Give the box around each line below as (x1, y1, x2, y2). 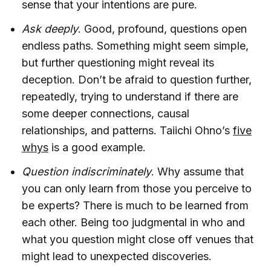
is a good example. (48, 140, 146, 154)
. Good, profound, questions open (78, 22, 247, 35)
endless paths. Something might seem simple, (22, 39, 249, 52)
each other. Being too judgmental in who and (22, 215, 245, 229)
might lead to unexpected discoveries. (22, 249, 212, 263)
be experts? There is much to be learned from (22, 198, 249, 212)
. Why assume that (151, 165, 244, 178)
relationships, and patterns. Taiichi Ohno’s (22, 123, 233, 137)
